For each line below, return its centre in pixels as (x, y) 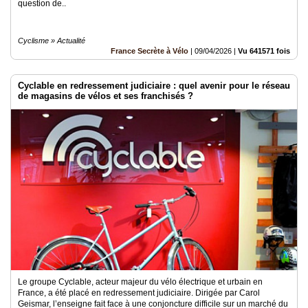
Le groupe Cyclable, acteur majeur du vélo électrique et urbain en (140, 282)
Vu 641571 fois (264, 51)
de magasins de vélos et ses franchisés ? (106, 96)
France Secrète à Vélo (150, 51)
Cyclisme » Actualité (52, 40)
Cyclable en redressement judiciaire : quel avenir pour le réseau (154, 85)
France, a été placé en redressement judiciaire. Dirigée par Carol (139, 293)
